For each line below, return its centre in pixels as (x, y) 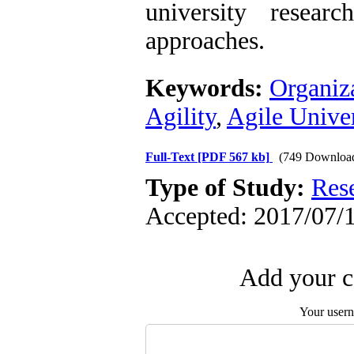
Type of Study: (228, 188)
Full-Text (171, 157)
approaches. (205, 41)
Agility (181, 117)
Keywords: (207, 88)
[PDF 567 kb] (233, 157)
